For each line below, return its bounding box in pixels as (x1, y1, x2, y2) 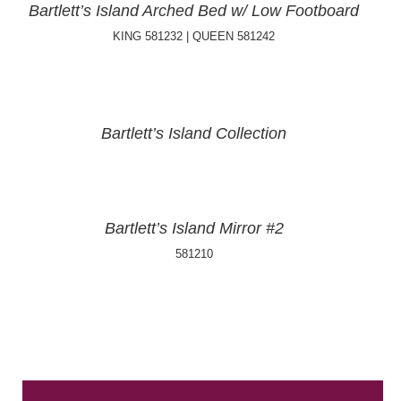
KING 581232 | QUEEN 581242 (113, 30, 275, 43)
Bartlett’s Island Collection (101, 124, 286, 142)
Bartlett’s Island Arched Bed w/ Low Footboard (29, 2, 359, 20)
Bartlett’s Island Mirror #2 (104, 219, 284, 237)
